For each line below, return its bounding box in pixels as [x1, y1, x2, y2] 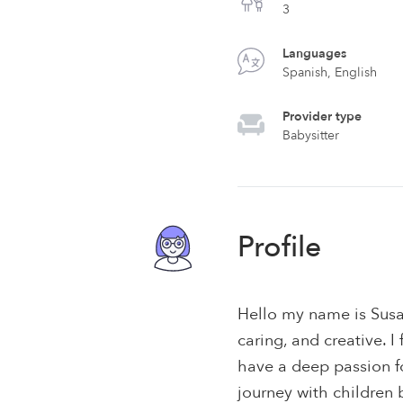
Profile [237, 228, 322, 267]
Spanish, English [282, 64, 378, 81]
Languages [282, 45, 347, 62]
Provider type [282, 108, 363, 125]
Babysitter [282, 127, 340, 144]
